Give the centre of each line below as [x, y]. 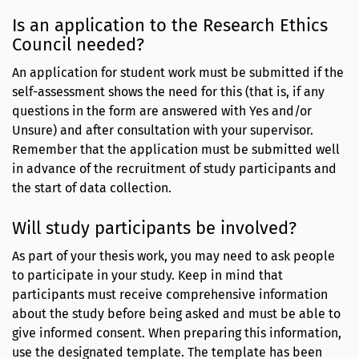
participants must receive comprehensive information [170, 294]
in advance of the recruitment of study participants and [174, 168]
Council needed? [78, 44]
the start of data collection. [92, 188]
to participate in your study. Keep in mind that [147, 275]
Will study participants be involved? [154, 228]
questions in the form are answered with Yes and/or [162, 111]
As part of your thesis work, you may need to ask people [173, 256]
